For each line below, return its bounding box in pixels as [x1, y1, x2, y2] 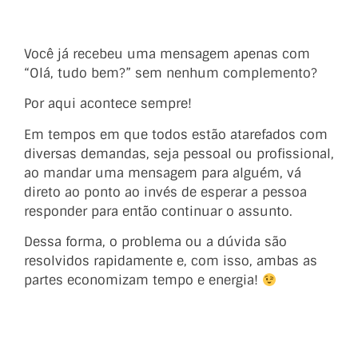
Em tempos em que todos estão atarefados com [24, 125, 328, 143]
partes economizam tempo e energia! [24, 272, 262, 289]
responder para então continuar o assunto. [24, 202, 292, 220]
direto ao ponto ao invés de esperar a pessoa [24, 183, 307, 201]
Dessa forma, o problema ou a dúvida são [24, 233, 287, 251]
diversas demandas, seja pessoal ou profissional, [24, 145, 334, 162]
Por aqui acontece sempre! [24, 95, 192, 113]
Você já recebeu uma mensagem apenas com [24, 45, 310, 62]
